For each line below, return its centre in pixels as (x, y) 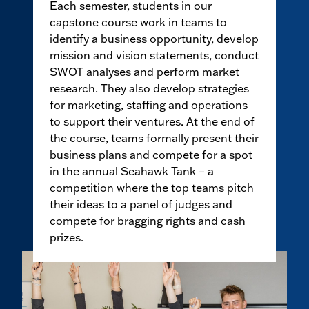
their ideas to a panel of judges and (141, 205)
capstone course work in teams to (138, 22)
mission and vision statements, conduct (154, 56)
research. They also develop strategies (149, 89)
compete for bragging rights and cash (148, 221)
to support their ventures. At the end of (152, 122)
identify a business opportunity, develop (154, 39)
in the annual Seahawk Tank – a (132, 171)
